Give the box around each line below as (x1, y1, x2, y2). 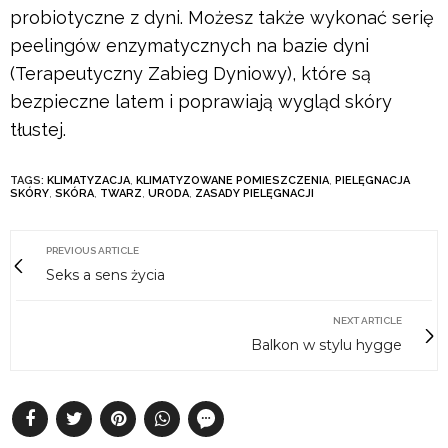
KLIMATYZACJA (47, 174, 130, 188)
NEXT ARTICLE (333, 315, 402, 327)
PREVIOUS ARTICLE (46, 245, 139, 257)
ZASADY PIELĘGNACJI (195, 187, 314, 201)
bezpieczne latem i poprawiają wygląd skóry (10, 91, 392, 113)
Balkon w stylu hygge (251, 336, 402, 355)
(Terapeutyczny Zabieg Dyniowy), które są (10, 63, 371, 85)
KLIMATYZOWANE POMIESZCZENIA (136, 174, 329, 188)
